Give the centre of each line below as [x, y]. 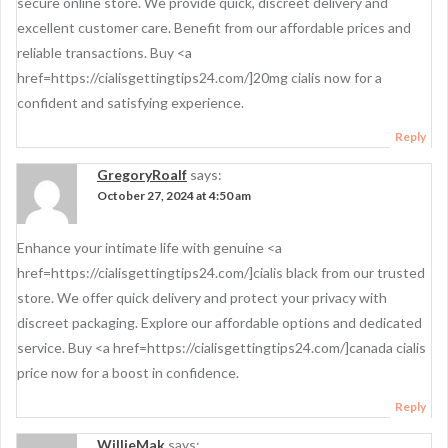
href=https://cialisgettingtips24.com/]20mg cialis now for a [199, 77]
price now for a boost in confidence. [128, 372]
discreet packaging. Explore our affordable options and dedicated [219, 322]
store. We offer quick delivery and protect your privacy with [202, 297]
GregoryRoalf [142, 174]
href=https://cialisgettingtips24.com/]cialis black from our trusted [221, 272]
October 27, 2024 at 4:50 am [174, 195]
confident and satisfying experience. [130, 102]
